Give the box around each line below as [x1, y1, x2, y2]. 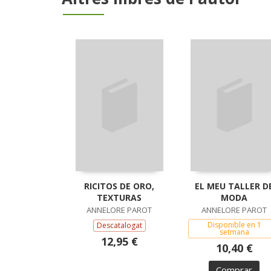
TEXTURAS [97, 191, 142, 203]
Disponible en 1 [207, 219, 261, 230]
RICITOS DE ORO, [84, 180, 154, 192]
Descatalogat [96, 220, 142, 230]
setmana [219, 226, 249, 237]
